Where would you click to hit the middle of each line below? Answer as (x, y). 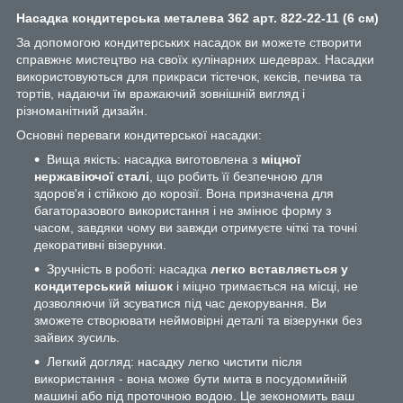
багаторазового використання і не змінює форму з (183, 210)
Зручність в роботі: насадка (129, 269)
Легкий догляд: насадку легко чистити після (175, 361)
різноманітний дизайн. (82, 110)
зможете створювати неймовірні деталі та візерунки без (198, 320)
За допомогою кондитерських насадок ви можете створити (189, 42)
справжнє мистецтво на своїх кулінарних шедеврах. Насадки (195, 59)
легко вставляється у (279, 269)
